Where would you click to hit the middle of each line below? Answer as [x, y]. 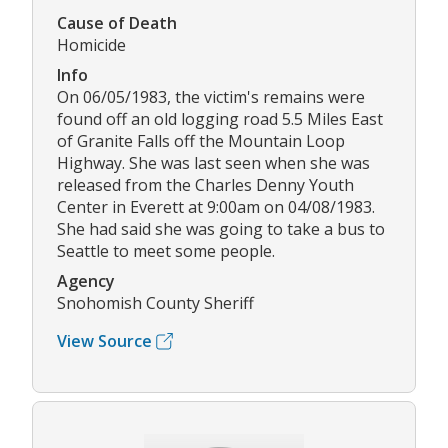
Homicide [91, 45]
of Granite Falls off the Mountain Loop [201, 141]
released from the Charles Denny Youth [205, 185]
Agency [86, 281]
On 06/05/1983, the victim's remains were [211, 97]
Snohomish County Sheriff [155, 303]
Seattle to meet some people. [166, 251]
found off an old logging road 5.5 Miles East [220, 119]
